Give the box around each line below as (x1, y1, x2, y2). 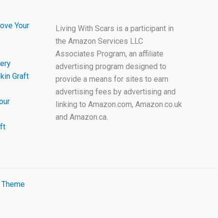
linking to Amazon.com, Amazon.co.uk (55, 99, 182, 109)
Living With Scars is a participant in (55, 23, 174, 33)
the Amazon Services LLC (55, 36, 143, 46)
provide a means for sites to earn (55, 74, 168, 84)
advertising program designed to (55, 61, 166, 71)
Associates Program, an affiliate (55, 49, 163, 58)
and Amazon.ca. (55, 112, 108, 122)
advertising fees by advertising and (55, 87, 176, 96)
